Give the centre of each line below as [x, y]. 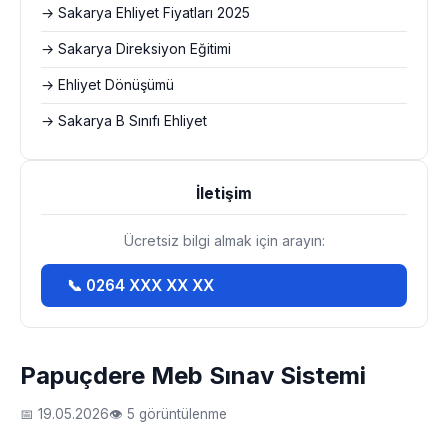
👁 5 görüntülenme [168, 414]
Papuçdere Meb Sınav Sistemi [193, 375]
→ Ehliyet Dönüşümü [107, 85]
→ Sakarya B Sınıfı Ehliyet [124, 121]
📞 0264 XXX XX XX [140, 285]
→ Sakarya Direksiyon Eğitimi [136, 49]
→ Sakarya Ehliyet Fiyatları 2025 [145, 13]
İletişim [224, 193]
